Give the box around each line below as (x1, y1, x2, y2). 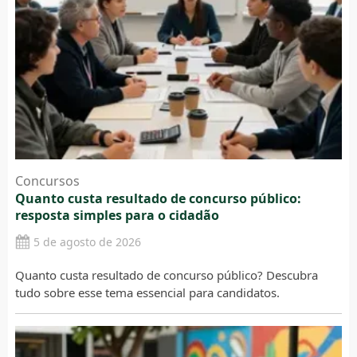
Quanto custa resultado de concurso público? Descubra (14, 267, 318, 284)
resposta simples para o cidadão (14, 206, 219, 225)
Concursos (14, 172, 80, 190)
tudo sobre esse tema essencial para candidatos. (14, 284, 280, 301)
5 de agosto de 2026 (33, 234, 141, 250)
